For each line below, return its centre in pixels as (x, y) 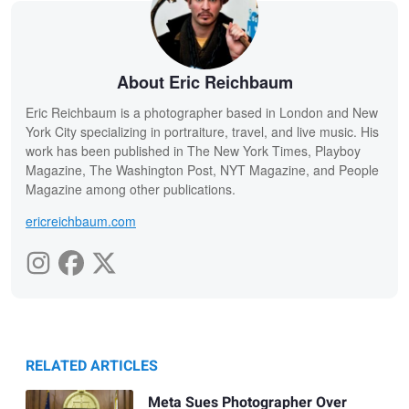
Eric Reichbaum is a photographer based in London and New (202, 113)
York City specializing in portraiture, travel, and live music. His (202, 132)
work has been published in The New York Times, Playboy (193, 151)
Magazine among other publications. (131, 189)
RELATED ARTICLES (92, 367)
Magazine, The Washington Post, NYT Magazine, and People (202, 170)
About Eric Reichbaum (204, 83)
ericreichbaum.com (81, 221)
